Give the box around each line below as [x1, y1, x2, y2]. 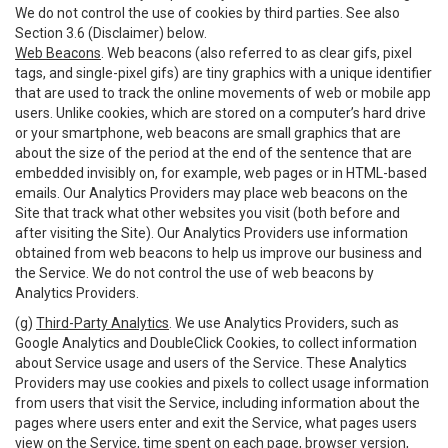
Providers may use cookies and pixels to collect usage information [15, 375, 429, 391]
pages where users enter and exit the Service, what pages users [15, 415, 417, 431]
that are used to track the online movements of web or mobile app [15, 85, 431, 101]
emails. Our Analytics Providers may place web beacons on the [15, 185, 408, 201]
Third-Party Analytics [36, 315, 169, 331]
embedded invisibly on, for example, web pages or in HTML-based [15, 165, 427, 181]
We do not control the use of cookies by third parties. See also [15, 5, 400, 21]
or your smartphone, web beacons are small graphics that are [15, 125, 401, 141]
